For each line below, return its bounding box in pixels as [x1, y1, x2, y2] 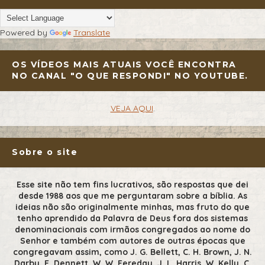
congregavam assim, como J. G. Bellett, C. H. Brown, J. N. [13, 247, 252, 258]
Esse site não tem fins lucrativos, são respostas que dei [17, 179, 248, 190]
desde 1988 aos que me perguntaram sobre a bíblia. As [18, 190, 247, 202]
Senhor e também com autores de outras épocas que [20, 235, 245, 247]
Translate [73, 27, 110, 38]
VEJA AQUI [110, 103, 153, 114]
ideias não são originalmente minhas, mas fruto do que [15, 202, 250, 213]
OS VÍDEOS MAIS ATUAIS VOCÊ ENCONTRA [12, 59, 237, 70]
